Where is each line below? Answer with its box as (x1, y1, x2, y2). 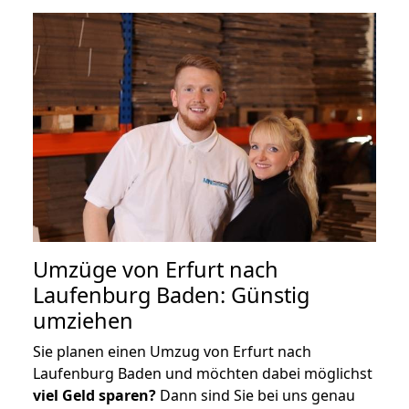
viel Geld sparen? (33, 384, 156, 405)
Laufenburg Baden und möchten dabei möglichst (33, 362, 372, 383)
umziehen (33, 305, 133, 335)
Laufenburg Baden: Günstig (33, 279, 309, 309)
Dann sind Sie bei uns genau (156, 384, 355, 405)
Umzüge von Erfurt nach (33, 254, 278, 284)
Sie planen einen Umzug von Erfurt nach (33, 341, 311, 362)
